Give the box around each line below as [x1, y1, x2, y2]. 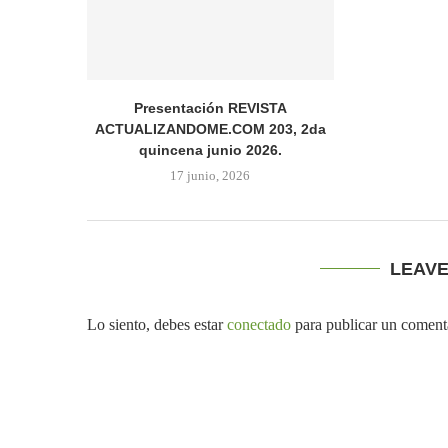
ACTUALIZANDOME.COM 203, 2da [94, 120, 326, 137]
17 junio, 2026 [170, 167, 251, 183]
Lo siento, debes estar [87, 315, 227, 333]
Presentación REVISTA [133, 99, 287, 116]
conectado [227, 315, 291, 333]
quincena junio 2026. [138, 141, 282, 158]
